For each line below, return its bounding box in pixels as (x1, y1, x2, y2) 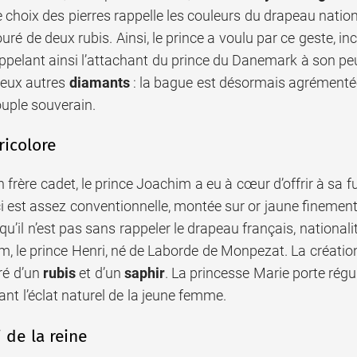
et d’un (75, 265, 124, 282)
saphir (124, 265, 165, 282)
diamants (69, 73, 130, 91)
